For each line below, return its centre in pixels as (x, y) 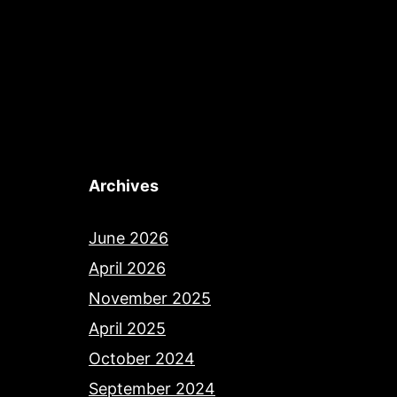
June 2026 (128, 238)
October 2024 (142, 359)
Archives (124, 186)
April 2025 (127, 329)
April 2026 (127, 269)
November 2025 (150, 299)
